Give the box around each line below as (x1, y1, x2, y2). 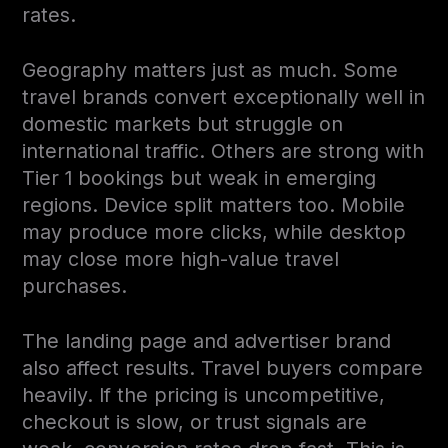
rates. (22, 2, 77, 27)
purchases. (22, 273, 128, 298)
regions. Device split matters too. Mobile (22, 192, 406, 217)
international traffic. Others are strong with (22, 138, 425, 163)
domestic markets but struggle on (22, 111, 344, 136)
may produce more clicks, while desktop (22, 219, 407, 244)
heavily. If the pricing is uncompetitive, (22, 382, 386, 407)
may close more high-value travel (22, 246, 340, 271)
